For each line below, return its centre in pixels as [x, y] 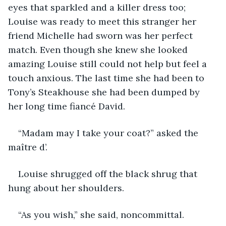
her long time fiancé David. [67, 106]
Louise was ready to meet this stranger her [103, 21]
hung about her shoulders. [66, 188]
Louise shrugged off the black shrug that [109, 174]
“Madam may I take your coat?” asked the [109, 133]
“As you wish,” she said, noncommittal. [101, 214]
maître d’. [28, 147]
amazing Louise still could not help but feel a [109, 64]
